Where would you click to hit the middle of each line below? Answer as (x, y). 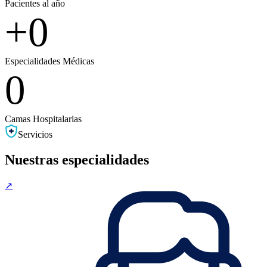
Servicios (35, 135)
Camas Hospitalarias (43, 119)
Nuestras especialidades (77, 159)
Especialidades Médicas (49, 61)
